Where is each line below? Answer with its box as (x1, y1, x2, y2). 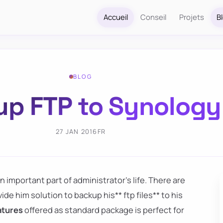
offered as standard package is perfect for (23, 204, 184, 216)
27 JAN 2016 (55, 127, 98, 136)
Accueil (103, 12, 128, 22)
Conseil (140, 12, 167, 22)
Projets (179, 12, 204, 22)
